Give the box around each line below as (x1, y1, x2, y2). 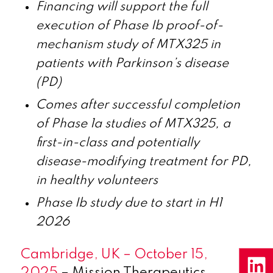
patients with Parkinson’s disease (35, 57, 229, 70)
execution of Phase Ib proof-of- (35, 19, 223, 32)
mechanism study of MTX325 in (35, 38, 221, 51)
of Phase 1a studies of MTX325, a (35, 117, 230, 130)
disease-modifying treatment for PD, (35, 155, 252, 168)
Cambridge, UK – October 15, (20, 247, 208, 261)
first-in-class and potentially (35, 136, 199, 149)
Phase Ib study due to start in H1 (35, 196, 222, 210)
